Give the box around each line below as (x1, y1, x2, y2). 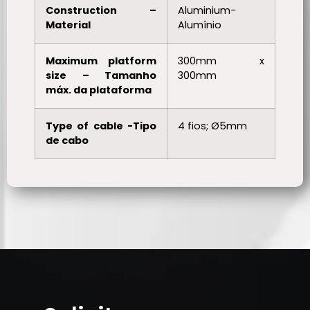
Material (46, 17, 91, 32)
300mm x (178, 53, 264, 68)
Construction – (46, 3, 156, 17)
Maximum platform (46, 53, 156, 68)
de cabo (46, 133, 89, 147)
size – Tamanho (46, 68, 156, 82)
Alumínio (178, 17, 221, 32)
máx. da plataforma (46, 82, 152, 97)
